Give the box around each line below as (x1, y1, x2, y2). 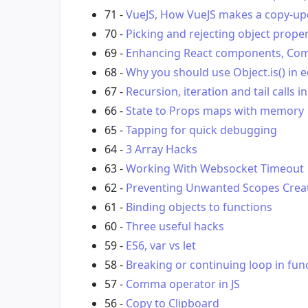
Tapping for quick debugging (126, 122, 277, 138)
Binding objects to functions (126, 199, 272, 215)
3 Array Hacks (126, 142, 197, 157)
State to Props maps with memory (126, 103, 304, 119)
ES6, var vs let (126, 238, 196, 254)
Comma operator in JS (126, 276, 240, 292)
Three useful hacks (126, 219, 224, 234)
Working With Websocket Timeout (126, 161, 304, 177)
